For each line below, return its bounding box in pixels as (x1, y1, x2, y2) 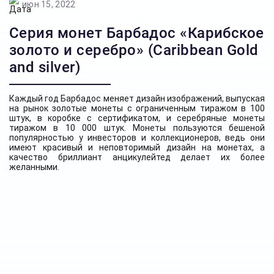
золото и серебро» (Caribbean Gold (9, 42, 259, 59)
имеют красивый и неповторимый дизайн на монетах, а (9, 143, 265, 152)
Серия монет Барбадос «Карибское (9, 24, 264, 42)
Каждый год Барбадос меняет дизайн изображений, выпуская (9, 94, 265, 103)
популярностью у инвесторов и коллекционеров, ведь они (9, 133, 265, 143)
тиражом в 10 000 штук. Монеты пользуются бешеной (9, 123, 265, 133)
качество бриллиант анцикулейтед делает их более (9, 152, 265, 162)
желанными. (9, 162, 59, 172)
